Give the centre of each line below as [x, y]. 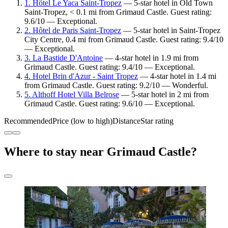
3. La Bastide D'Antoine [64, 58]
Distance [126, 121]
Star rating [157, 121]
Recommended [28, 121]
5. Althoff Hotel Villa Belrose [72, 95]
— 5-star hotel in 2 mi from [164, 95]
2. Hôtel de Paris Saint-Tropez [73, 31]
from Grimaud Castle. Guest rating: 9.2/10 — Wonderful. [116, 85]
